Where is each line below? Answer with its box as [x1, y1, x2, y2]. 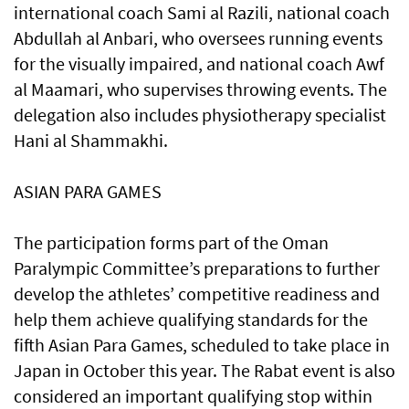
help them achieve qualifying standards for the [14, 308, 368, 331]
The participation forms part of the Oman [14, 231, 329, 255]
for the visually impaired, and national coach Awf [14, 52, 384, 76]
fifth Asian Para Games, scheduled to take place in [14, 333, 390, 357]
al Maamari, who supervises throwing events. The [14, 78, 387, 101]
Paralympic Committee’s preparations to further [14, 257, 380, 280]
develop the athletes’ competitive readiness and [14, 282, 380, 306]
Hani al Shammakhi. [14, 129, 168, 152]
